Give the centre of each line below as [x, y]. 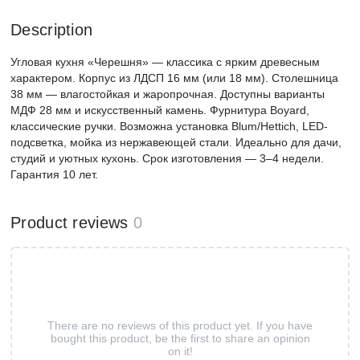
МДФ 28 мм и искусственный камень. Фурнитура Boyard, [160, 110]
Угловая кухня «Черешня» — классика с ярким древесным [165, 62]
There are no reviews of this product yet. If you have [180, 325]
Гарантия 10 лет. [54, 174]
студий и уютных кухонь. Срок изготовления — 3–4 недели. [167, 158]
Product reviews [70, 223]
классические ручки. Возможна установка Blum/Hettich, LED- [169, 126]
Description [52, 30]
